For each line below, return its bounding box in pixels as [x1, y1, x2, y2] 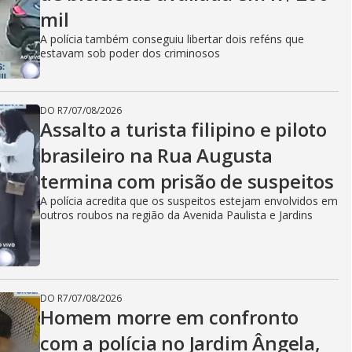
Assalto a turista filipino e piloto [40, 116, 327, 142]
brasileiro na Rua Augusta [40, 142, 273, 168]
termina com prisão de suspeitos [40, 168, 334, 194]
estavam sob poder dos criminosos [40, 46, 220, 60]
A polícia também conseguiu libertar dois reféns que [40, 31, 304, 46]
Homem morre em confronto [40, 304, 299, 330]
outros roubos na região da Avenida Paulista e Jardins [40, 207, 313, 222]
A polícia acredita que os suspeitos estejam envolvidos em [40, 193, 338, 208]
